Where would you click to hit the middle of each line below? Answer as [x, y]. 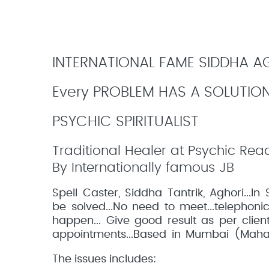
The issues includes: [104, 259]
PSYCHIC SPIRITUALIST [125, 122]
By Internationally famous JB [143, 168]
